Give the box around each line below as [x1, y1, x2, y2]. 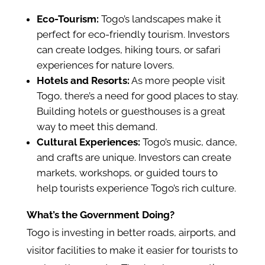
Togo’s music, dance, [140, 136, 237, 148]
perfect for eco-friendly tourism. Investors [36, 28, 230, 41]
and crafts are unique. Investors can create [36, 151, 231, 164]
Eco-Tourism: [36, 13, 99, 25]
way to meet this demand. [36, 121, 157, 133]
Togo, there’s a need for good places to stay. [36, 90, 238, 102]
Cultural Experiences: [36, 136, 140, 148]
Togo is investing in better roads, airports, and [26, 227, 236, 239]
